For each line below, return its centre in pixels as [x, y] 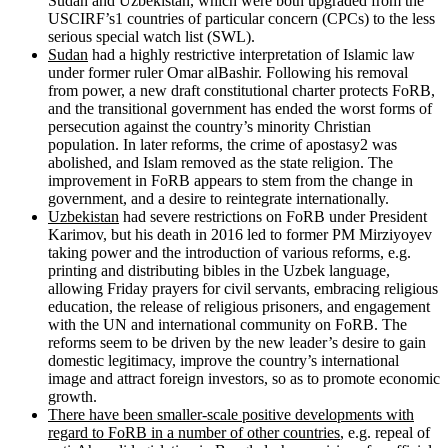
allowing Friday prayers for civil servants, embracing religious [243, 288]
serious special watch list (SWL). [151, 36]
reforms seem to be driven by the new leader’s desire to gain [237, 342]
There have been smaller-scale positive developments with [231, 414]
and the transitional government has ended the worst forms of [240, 108]
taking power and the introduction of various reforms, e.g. [229, 252]
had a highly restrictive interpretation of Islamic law [251, 54]
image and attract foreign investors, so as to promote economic [244, 378]
